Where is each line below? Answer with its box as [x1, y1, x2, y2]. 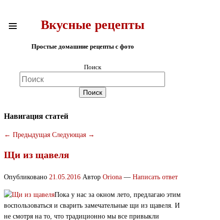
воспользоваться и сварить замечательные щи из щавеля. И [4, 201, 180, 209]
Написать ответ [133, 173, 178, 181]
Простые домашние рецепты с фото [31, 42, 134, 50]
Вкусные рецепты [40, 18, 144, 32]
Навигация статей [4, 111, 68, 121]
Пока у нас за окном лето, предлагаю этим [55, 191, 181, 198]
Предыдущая [11, 131, 50, 139]
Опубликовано [4, 173, 49, 181]
